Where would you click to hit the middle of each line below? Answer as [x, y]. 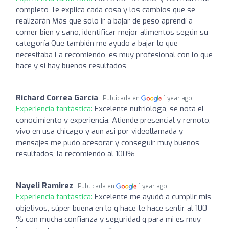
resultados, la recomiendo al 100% [75, 154]
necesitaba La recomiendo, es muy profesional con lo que [114, 54]
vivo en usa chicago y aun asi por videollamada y [99, 131]
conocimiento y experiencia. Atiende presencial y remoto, [113, 120]
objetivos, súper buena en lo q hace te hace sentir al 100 [111, 208]
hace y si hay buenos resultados [71, 66]
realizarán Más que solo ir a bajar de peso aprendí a [104, 21]
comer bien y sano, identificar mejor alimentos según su [112, 32]
